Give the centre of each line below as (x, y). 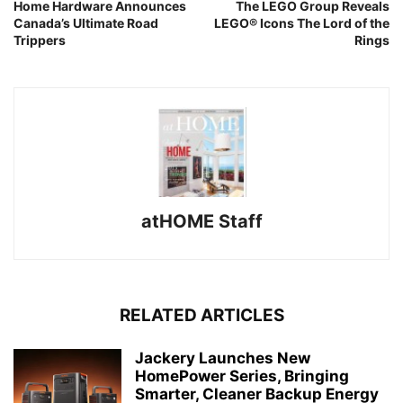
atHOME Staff (201, 221)
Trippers (40, 40)
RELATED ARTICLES (201, 315)
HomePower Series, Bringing (242, 376)
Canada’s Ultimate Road (86, 23)
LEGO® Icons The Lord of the (302, 23)
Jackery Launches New (223, 358)
